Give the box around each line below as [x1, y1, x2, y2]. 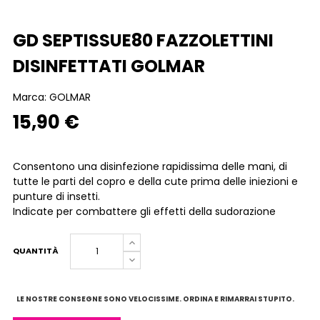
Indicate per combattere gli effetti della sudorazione [13, 204, 276, 219]
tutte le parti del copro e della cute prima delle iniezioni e [13, 174, 298, 189]
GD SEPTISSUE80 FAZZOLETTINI [13, 29, 274, 52]
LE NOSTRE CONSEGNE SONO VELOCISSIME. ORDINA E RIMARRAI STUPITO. [16, 294, 294, 304]
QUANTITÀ [13, 245, 59, 256]
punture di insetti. [13, 189, 100, 204]
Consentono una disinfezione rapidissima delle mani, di [13, 159, 287, 174]
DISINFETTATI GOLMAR [13, 54, 205, 78]
